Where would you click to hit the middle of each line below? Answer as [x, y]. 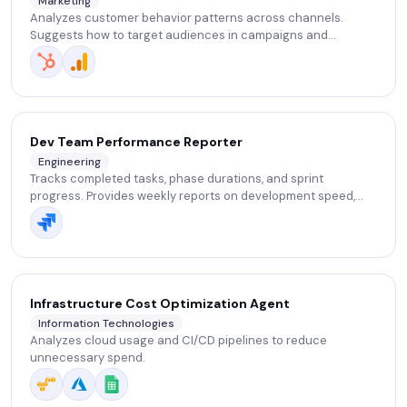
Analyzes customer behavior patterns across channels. [187, 18]
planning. [56, 231]
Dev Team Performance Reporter [136, 142]
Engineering [69, 161]
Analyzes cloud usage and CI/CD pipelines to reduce [179, 341]
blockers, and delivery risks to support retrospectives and [192, 213]
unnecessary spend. [88, 358]
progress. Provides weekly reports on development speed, [193, 196]
